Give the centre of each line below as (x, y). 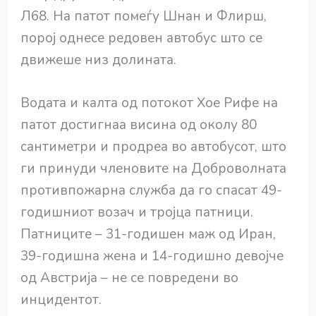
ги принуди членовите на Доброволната (154, 169)
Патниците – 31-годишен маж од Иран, (148, 235)
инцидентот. (61, 300)
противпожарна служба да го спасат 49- (152, 191)
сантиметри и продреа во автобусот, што (154, 147)
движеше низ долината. (99, 60)
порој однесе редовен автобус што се (142, 38)
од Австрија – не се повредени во (130, 278)
